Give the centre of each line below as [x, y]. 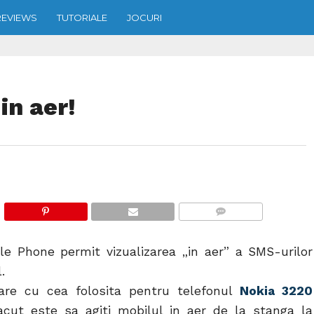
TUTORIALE [82, 17]
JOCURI [144, 17]
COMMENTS [224, 228]
